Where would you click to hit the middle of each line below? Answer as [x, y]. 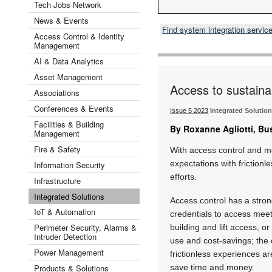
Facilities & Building [69, 124]
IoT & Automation [65, 211]
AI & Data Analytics [69, 61]
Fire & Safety [57, 149]
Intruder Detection [65, 236]
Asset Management [68, 76]
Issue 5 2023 [189, 110]
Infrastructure [57, 180]
